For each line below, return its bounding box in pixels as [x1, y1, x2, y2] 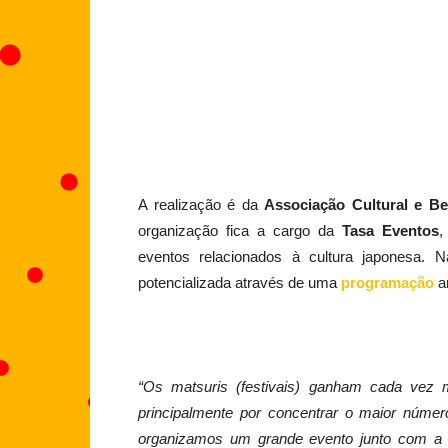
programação [341, 274, 434, 292]
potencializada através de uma [138, 274, 341, 292]
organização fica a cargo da [138, 222, 342, 240]
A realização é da [138, 196, 265, 214]
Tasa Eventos [341, 222, 439, 240]
